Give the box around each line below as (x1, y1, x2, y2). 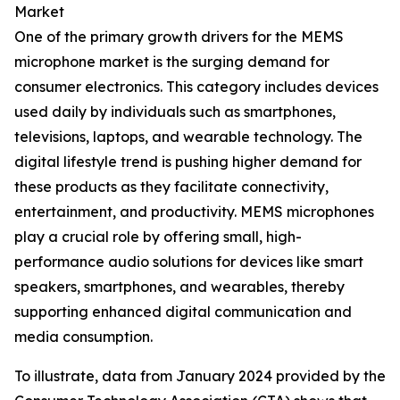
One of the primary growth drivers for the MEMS (14, 28, 344, 46)
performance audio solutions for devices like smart (14, 253, 363, 271)
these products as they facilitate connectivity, (14, 178, 329, 196)
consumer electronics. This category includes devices (14, 78, 379, 96)
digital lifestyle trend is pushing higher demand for (14, 153, 362, 171)
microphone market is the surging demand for (14, 53, 329, 71)
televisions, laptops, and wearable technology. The (14, 128, 362, 146)
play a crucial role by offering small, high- (14, 228, 302, 246)
